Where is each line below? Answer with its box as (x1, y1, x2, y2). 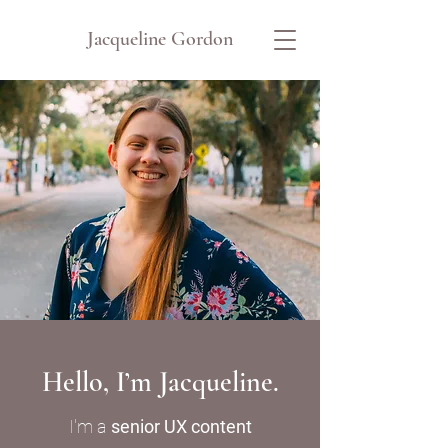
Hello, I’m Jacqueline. (41, 365, 279, 399)
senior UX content (110, 416, 252, 437)
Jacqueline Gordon (87, 27, 233, 51)
